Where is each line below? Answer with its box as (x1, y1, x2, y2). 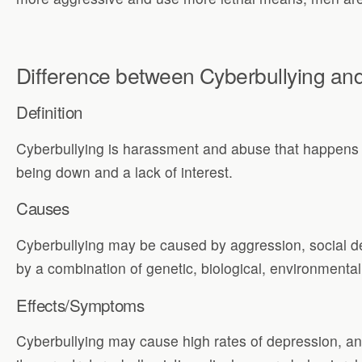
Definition (16, 99, 82, 124)
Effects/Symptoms (16, 292, 145, 317)
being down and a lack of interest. (16, 161, 233, 182)
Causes (16, 196, 69, 221)
